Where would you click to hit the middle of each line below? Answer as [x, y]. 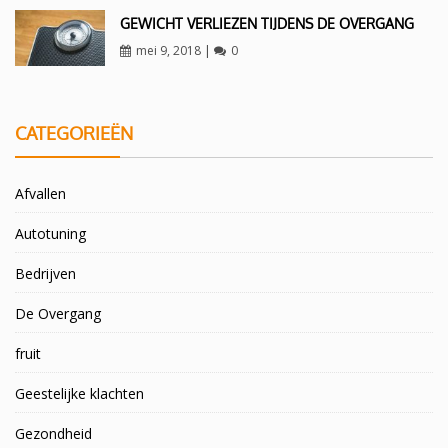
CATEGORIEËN [74, 133]
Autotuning [50, 234]
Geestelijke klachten [79, 394]
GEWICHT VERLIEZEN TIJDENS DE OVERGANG [266, 24]
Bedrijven [45, 274]
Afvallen [40, 194]
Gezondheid [53, 434]
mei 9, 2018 [168, 51]
